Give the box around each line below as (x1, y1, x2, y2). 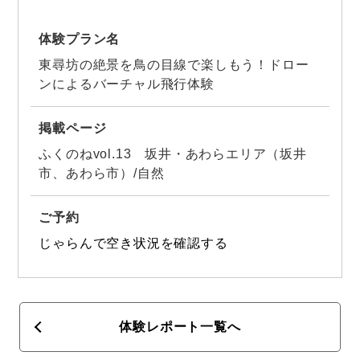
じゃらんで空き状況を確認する (39, 235, 228, 250)
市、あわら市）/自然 (39, 166, 165, 180)
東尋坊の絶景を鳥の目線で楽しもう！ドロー (39, 57, 309, 72)
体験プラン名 (39, 31, 121, 46)
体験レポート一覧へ (119, 319, 241, 333)
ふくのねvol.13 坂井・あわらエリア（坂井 (39, 146, 307, 161)
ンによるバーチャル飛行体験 (39, 76, 215, 91)
